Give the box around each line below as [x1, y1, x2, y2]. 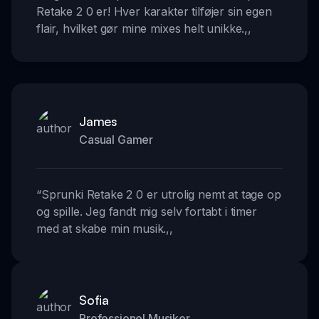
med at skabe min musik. [36, 221, 167, 236]
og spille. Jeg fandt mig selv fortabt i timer [36, 204, 257, 219]
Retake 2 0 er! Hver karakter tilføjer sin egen [36, 4, 272, 19]
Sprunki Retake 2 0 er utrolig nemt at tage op [41, 187, 281, 202]
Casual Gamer [79, 132, 154, 147]
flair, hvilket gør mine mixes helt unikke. [36, 21, 245, 36]
